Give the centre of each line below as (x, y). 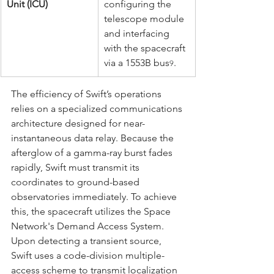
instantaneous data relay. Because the (94, 138)
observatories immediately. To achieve (95, 196)
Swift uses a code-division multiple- (88, 255)
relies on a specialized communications (98, 108)
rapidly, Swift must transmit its (76, 167)
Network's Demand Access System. (89, 226)
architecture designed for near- (78, 123)
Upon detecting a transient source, (87, 240)
